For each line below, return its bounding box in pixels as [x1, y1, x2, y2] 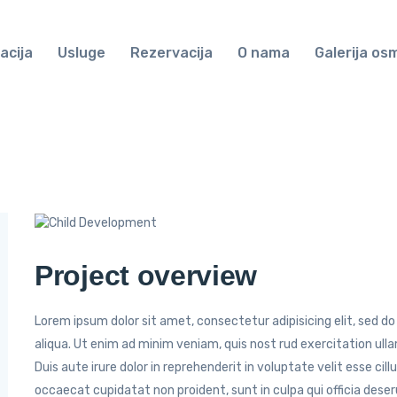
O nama [237, 44, 290, 61]
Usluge [58, 44, 105, 61]
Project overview [35, 259, 258, 292]
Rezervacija [130, 44, 213, 61]
